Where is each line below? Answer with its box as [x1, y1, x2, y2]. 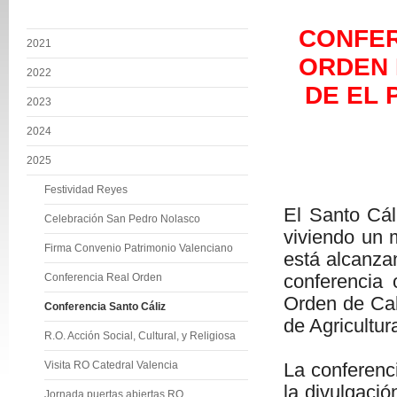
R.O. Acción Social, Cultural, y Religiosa [44, 330, 236, 342]
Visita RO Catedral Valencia [44, 359, 178, 371]
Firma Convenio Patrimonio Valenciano [44, 242, 233, 254]
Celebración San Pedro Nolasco [44, 213, 200, 225]
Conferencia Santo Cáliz [44, 300, 166, 313]
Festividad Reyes [44, 183, 128, 196]
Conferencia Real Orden [44, 271, 162, 284]
